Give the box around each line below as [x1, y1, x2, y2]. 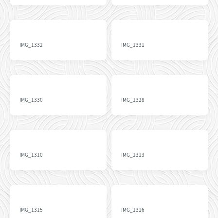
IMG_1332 [19, 41, 43, 48]
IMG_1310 [19, 151, 43, 158]
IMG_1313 [121, 151, 145, 158]
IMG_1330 [19, 96, 43, 103]
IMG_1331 [121, 41, 145, 48]
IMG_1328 [121, 96, 145, 103]
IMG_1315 [19, 206, 43, 213]
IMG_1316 [121, 206, 145, 213]
